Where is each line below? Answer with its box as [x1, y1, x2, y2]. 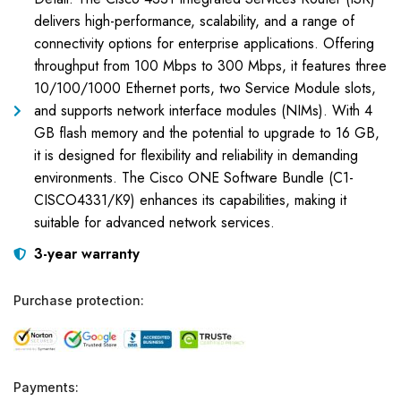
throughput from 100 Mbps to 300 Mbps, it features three [33, 55, 387, 76]
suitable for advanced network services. [33, 212, 275, 233]
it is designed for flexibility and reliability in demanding [33, 145, 358, 166]
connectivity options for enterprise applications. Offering [33, 33, 374, 54]
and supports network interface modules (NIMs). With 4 [33, 100, 372, 121]
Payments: [13, 380, 79, 396]
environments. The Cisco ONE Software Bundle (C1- [33, 167, 354, 188]
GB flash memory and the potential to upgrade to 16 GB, [33, 123, 380, 143]
